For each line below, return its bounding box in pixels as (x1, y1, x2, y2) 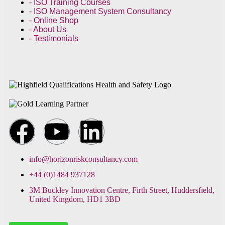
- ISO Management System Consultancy (29, 7, 171, 16)
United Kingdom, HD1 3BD (29, 194, 121, 203)
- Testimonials (29, 34, 78, 43)
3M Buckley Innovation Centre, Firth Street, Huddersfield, (29, 185, 214, 194)
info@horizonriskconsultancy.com (29, 154, 138, 163)
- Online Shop (29, 16, 78, 25)
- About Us (29, 25, 66, 34)
